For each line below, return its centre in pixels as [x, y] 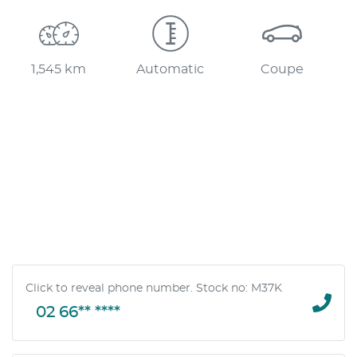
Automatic [171, 70]
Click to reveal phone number [108, 288]
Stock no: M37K [239, 288]
